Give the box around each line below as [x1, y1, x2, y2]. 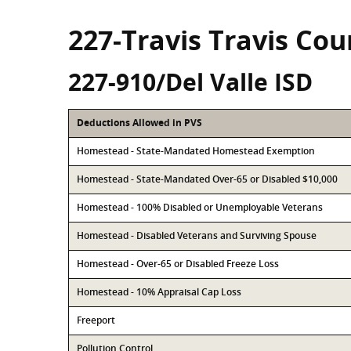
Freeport [77, 313, 115, 327]
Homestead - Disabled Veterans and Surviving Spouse [77, 229, 317, 242]
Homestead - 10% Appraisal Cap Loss [77, 285, 241, 299]
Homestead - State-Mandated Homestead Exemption [77, 144, 315, 157]
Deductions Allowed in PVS [77, 116, 202, 129]
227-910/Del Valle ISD [68, 66, 313, 98]
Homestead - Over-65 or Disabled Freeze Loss [77, 257, 279, 270]
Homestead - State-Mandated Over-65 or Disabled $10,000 [77, 172, 338, 186]
